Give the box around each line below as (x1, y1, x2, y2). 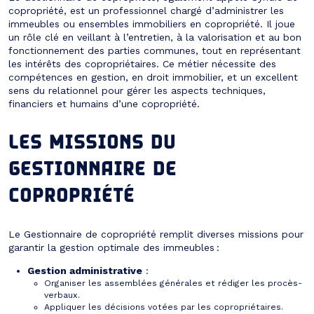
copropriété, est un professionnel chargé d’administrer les (8, 4, 284, 16)
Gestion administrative (27, 264, 142, 276)
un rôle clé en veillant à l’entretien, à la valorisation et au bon (8, 31, 301, 43)
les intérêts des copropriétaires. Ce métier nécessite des (8, 57, 276, 69)
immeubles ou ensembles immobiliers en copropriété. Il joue (8, 18, 295, 29)
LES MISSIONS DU (8, 128, 176, 157)
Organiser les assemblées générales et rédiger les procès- (44, 278, 302, 288)
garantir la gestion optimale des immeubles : (8, 241, 219, 253)
